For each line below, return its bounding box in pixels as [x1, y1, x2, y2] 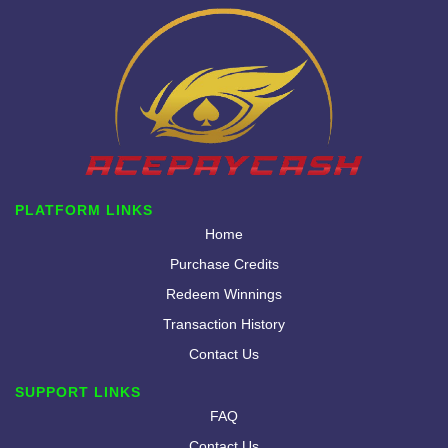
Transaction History [163, 315, 285, 332]
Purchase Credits [169, 255, 279, 272]
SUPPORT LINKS [15, 384, 141, 401]
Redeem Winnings [166, 285, 282, 302]
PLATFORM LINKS [15, 201, 153, 218]
